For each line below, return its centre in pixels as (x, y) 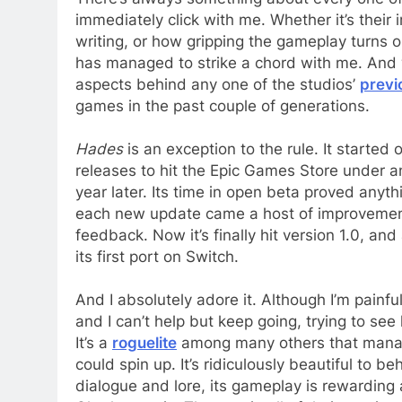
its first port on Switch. (157, 256)
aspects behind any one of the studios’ (218, 84)
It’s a (94, 342)
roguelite (144, 342)
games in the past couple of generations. (223, 105)
